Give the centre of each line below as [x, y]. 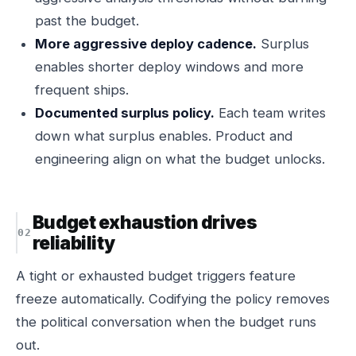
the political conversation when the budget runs [166, 322]
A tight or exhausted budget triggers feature [156, 276]
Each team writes [270, 113]
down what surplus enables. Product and [164, 136]
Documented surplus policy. [125, 113]
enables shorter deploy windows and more [169, 67]
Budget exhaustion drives [145, 222]
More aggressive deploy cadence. [146, 44]
